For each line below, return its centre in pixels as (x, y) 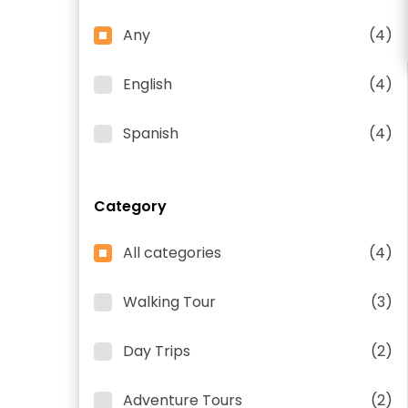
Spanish (151, 133)
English (148, 84)
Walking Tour (169, 302)
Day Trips (157, 351)
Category (130, 206)
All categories (172, 253)
